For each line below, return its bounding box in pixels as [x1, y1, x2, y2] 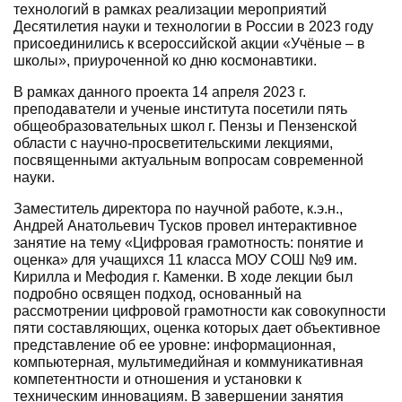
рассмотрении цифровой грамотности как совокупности [13, 302, 386, 319]
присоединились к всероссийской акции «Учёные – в [13, 35, 365, 51]
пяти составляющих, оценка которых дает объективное [13, 319, 380, 336]
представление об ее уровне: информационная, [13, 336, 336, 353]
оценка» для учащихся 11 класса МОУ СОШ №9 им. [13, 251, 357, 267]
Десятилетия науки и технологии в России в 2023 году [13, 18, 373, 34]
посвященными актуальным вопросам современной [13, 152, 363, 168]
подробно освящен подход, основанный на [13, 285, 301, 301]
